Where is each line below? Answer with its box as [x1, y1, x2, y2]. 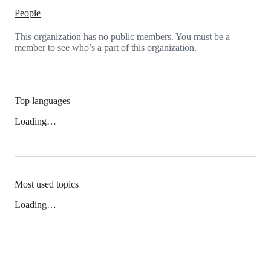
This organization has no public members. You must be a [15, 31, 230, 42]
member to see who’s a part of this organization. [15, 42, 197, 53]
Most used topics [15, 179, 79, 190]
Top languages [15, 96, 70, 106]
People [15, 7, 41, 18]
